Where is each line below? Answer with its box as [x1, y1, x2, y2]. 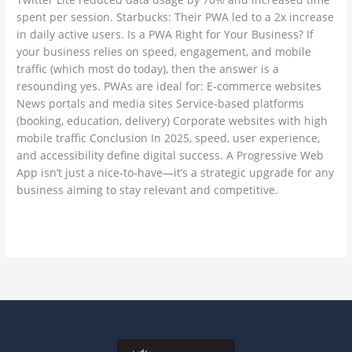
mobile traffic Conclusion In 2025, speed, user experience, [16, 130, 321, 145]
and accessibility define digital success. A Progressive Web [16, 147, 324, 163]
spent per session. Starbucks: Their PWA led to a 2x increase [16, 9, 335, 24]
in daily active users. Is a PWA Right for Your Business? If [16, 26, 314, 42]
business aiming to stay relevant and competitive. [16, 181, 279, 197]
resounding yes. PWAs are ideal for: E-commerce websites [16, 78, 322, 93]
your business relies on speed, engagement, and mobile [16, 43, 312, 59]
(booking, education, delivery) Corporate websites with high [16, 112, 328, 128]
